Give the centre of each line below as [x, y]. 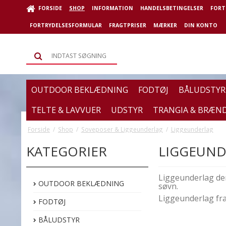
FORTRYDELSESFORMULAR [66, 25]
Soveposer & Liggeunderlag [122, 129]
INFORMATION [112, 8]
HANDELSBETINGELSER [172, 8]
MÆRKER [165, 25]
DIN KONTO [201, 25]
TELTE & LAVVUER [66, 110]
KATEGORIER [67, 151]
